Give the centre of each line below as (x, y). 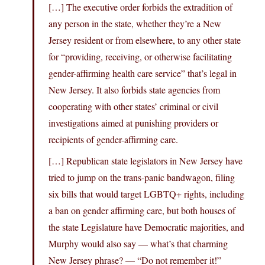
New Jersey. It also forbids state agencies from (134, 90)
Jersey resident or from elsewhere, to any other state (145, 40)
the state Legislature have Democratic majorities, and (146, 227)
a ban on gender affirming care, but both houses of (142, 211)
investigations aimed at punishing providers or (133, 123)
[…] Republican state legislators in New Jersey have (146, 161)
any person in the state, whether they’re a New (135, 24)
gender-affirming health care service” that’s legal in (143, 73)
